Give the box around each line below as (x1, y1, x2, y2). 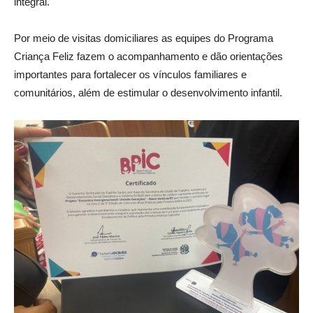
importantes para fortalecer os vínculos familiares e (14, 68, 247, 80)
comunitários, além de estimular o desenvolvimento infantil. (14, 86, 282, 99)
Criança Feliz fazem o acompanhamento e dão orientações (14, 50, 283, 62)
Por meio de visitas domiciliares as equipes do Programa (14, 31, 273, 44)
